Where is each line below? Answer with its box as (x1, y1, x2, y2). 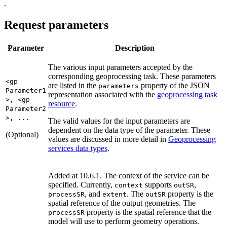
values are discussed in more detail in (48, 134, 168, 143)
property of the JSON (139, 81, 210, 90)
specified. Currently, (48, 180, 115, 189)
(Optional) (6, 130, 39, 139)
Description (115, 43, 155, 52)
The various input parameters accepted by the (48, 62, 193, 71)
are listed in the (48, 81, 98, 90)
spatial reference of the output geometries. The (48, 198, 196, 207)
